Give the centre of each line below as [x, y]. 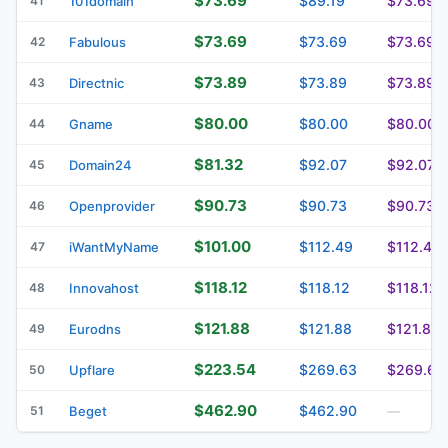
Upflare [92, 369]
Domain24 [100, 164]
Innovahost [104, 287]
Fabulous [97, 41]
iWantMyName [114, 246]
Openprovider [112, 205]
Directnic [96, 82]
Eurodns [95, 328]
